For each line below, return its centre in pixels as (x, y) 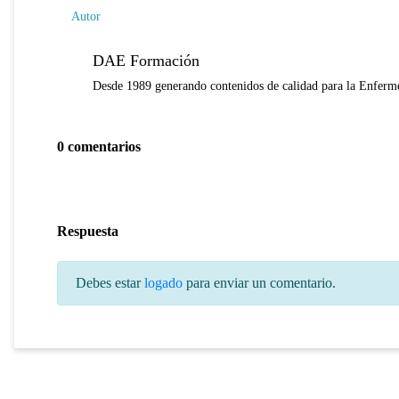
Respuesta (88, 232)
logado (163, 282)
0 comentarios (99, 147)
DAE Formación (146, 61)
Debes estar (110, 282)
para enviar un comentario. (259, 282)
